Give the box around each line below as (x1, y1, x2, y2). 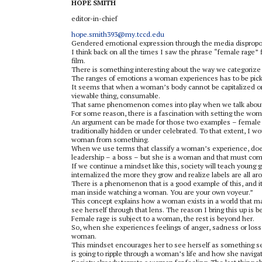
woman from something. (71, 135, 151, 144)
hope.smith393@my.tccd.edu (71, 29, 164, 39)
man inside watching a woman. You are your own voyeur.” (71, 187, 253, 196)
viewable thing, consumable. (71, 91, 162, 100)
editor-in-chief (71, 13, 118, 23)
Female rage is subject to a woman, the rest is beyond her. (71, 213, 256, 223)
